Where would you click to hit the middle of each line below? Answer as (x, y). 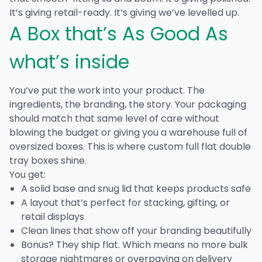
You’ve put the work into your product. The (107, 90)
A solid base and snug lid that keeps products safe (136, 188)
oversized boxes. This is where (79, 146)
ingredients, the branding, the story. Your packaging (128, 104)
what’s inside (69, 61)
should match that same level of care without (114, 118)
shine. (73, 160)
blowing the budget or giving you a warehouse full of (128, 132)
